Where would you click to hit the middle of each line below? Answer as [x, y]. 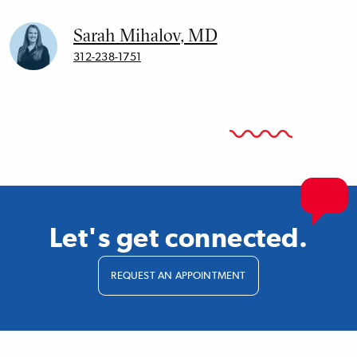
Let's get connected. [178, 239]
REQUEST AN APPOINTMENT [178, 277]
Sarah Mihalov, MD [145, 35]
